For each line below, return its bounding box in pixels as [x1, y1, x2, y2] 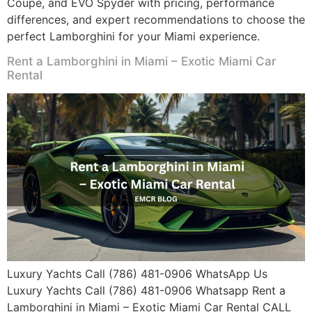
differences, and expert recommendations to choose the [7, 12, 305, 26]
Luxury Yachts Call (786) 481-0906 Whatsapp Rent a [7, 283, 286, 297]
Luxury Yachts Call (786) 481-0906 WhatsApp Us [7, 266, 267, 281]
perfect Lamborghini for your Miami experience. [7, 29, 260, 43]
